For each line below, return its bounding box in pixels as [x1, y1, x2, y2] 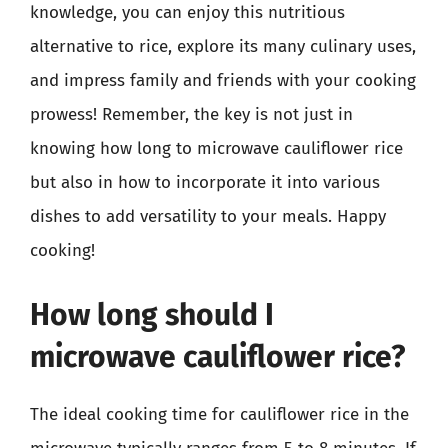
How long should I [30, 296, 274, 333]
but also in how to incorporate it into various [30, 172, 380, 193]
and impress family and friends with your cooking [30, 70, 416, 91]
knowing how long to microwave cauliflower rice [30, 138, 403, 159]
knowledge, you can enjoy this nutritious [30, 2, 345, 23]
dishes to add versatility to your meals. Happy [30, 206, 386, 227]
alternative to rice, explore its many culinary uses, [30, 36, 416, 57]
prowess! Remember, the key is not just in [30, 104, 353, 125]
